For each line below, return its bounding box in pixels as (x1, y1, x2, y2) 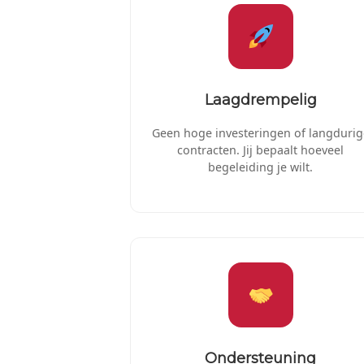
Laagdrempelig (204, 90, 317, 109)
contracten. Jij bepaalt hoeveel (176, 141, 344, 158)
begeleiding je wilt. (207, 158, 313, 175)
